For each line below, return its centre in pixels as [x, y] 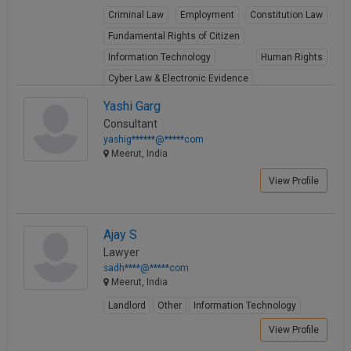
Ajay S [120, 234]
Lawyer [121, 252]
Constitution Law [286, 15]
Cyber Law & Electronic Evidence [178, 79]
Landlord [127, 305]
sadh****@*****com [146, 268]
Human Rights [292, 58]
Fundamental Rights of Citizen [174, 36]
